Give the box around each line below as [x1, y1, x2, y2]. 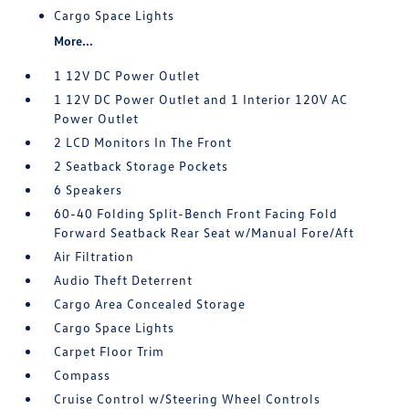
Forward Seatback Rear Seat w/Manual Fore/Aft [54, 225, 355, 240]
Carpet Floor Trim [54, 343, 165, 359]
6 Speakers [54, 182, 123, 197]
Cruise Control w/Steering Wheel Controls [54, 391, 321, 406]
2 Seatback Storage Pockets [54, 158, 229, 173]
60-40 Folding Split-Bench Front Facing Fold [54, 205, 339, 221]
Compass [54, 367, 111, 383]
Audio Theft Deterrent [54, 272, 194, 288]
